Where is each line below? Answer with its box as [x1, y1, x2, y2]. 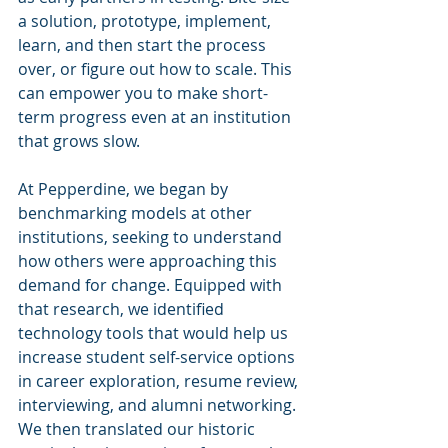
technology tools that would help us [18, 322, 292, 345]
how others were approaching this [18, 250, 281, 273]
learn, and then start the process [18, 34, 270, 57]
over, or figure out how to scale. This [18, 58, 296, 81]
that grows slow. [18, 130, 144, 153]
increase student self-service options [18, 346, 299, 369]
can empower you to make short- [18, 82, 268, 105]
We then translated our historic [18, 418, 259, 441]
